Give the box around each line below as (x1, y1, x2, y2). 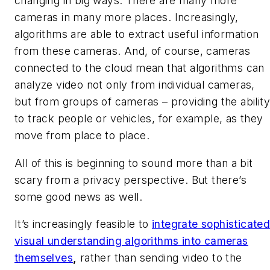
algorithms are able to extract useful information (14, 28, 259, 41)
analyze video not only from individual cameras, (14, 78, 255, 92)
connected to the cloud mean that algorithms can (14, 61, 265, 75)
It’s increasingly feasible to (14, 218, 152, 231)
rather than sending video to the (77, 251, 242, 265)
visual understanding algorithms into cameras (14, 234, 248, 248)
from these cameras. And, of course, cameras (14, 45, 251, 58)
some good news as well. (14, 190, 143, 203)
